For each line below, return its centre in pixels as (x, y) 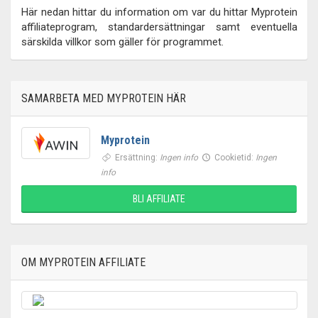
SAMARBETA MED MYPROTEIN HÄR (104, 98)
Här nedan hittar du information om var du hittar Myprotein (159, 12)
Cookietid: (235, 158)
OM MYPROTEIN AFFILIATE (83, 262)
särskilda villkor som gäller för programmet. (122, 42)
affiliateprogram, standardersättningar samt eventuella (159, 27)
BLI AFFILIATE (159, 199)
